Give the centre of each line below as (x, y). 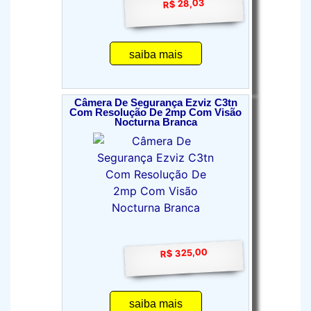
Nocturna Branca (155, 122)
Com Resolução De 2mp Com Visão (155, 112)
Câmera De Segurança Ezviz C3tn (155, 103)
